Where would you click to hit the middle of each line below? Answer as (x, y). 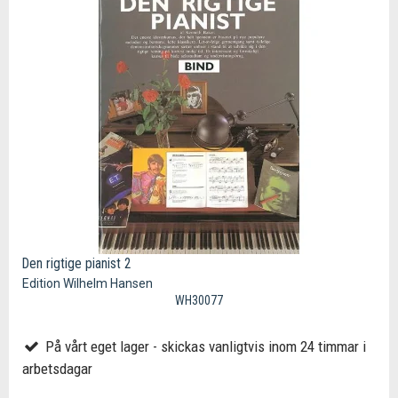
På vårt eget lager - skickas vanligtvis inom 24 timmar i (203, 347)
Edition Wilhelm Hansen (88, 284)
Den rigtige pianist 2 (77, 264)
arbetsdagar (57, 369)
